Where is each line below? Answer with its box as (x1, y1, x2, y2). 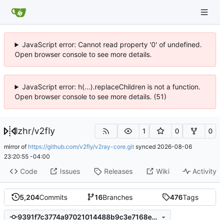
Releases (104, 167, 133, 176)
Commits (39, 192, 68, 201)
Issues (59, 167, 80, 176)
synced (134, 142, 157, 150)
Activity (192, 167, 217, 176)
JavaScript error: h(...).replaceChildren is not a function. (22, 82, 200, 91)
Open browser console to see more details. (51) (15, 92, 166, 101)
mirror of (4, 142, 28, 150)
